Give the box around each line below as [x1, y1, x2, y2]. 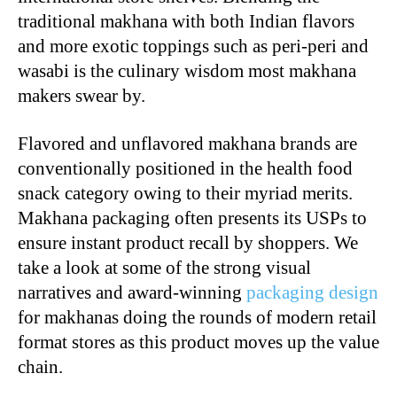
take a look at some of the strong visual [18, 256, 311, 278]
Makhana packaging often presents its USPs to [18, 206, 367, 229]
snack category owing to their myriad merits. [18, 182, 353, 204]
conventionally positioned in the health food [18, 157, 353, 179]
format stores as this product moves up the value [18, 331, 379, 353]
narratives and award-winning [18, 281, 246, 303]
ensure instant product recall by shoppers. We [18, 231, 358, 253]
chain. [18, 355, 63, 378]
